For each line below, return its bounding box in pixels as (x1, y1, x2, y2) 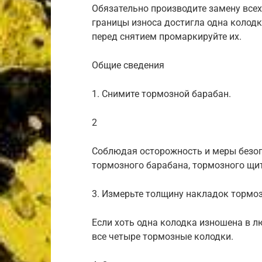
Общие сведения (92, 59, 164, 71)
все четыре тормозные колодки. (92, 230, 233, 242)
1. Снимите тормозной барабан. (92, 88, 231, 99)
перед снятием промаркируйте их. (92, 30, 242, 42)
